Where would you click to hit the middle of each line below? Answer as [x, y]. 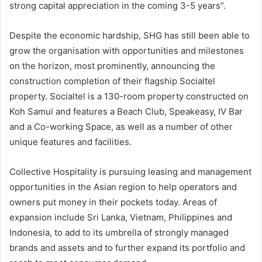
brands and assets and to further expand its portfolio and [127, 248]
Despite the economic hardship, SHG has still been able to [130, 36]
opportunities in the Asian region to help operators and [123, 187]
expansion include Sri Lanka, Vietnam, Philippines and [121, 218]
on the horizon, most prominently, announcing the [112, 66]
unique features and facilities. [70, 142]
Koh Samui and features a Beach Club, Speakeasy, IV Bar [126, 112]
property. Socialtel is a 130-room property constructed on [129, 96]
